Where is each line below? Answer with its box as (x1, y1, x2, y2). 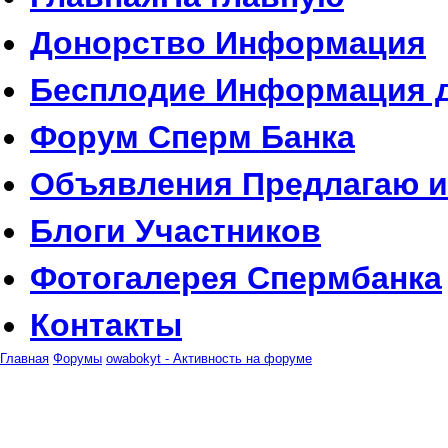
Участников (135, 213, 321, 249)
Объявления (30, 166, 242, 202)
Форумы (53, 351, 102, 366)
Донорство (30, 25, 215, 61)
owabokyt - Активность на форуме (106, 351, 312, 366)
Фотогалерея (30, 260, 247, 296)
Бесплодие (30, 72, 215, 108)
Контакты (30, 307, 182, 343)
